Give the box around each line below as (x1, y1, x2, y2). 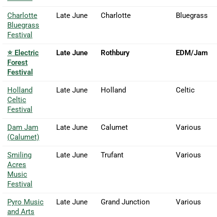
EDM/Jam (176, 48, 208, 57)
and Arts (7, 207, 34, 216)
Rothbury (101, 48, 129, 57)
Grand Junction (101, 197, 150, 206)
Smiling (7, 150, 31, 159)
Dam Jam (7, 123, 38, 132)
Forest (7, 58, 28, 67)
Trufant (101, 150, 124, 159)
